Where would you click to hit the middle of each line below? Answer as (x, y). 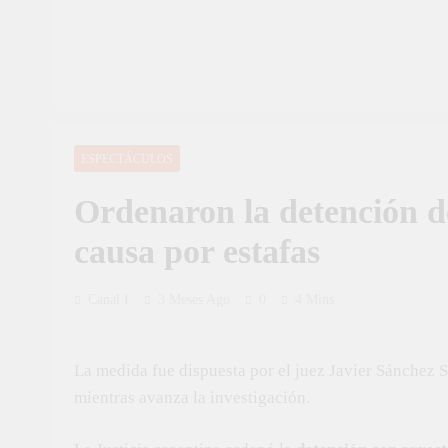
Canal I (108, 299)
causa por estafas (197, 251)
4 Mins (314, 299)
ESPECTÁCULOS (127, 159)
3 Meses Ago (194, 299)
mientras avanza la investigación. (192, 397)
